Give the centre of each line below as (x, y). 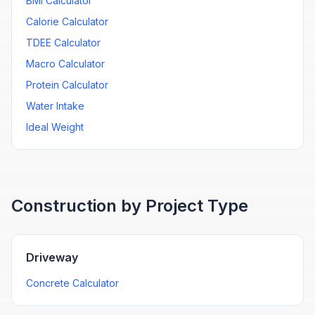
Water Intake (55, 106)
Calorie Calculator (67, 21)
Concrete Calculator (72, 283)
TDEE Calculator (63, 43)
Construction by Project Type (130, 206)
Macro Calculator (65, 64)
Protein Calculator (67, 85)
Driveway (52, 257)
